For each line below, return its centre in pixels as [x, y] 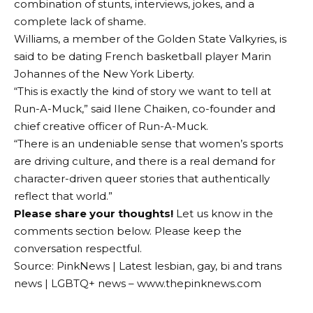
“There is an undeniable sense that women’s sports [148, 144]
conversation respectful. [78, 249]
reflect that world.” [63, 196]
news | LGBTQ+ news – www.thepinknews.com [138, 284]
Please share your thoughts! [94, 214]
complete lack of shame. [80, 22]
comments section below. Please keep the [128, 231]
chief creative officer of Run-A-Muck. [111, 126]
